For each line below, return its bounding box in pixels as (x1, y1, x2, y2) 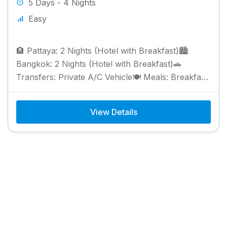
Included (16, 85, 49, 95)
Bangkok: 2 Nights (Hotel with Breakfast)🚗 (16, 58, 181, 69)
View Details (90, 106, 137, 117)
